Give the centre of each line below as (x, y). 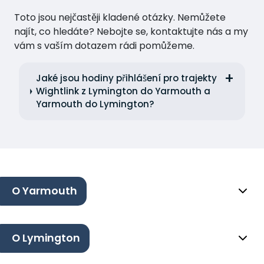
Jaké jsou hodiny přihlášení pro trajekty (127, 78)
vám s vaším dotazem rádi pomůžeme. (104, 46)
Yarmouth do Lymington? (95, 104)
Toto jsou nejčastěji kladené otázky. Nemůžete (120, 18)
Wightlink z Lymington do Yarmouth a (123, 91)
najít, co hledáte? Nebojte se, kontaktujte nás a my (131, 32)
